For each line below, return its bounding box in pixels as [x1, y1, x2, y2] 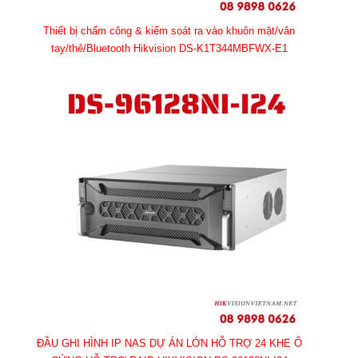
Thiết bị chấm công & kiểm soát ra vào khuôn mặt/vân [43, 25, 296, 38]
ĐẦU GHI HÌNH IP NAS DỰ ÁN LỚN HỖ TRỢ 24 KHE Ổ [36, 337, 302, 350]
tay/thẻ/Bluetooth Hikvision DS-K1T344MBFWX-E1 [50, 42, 288, 55]
